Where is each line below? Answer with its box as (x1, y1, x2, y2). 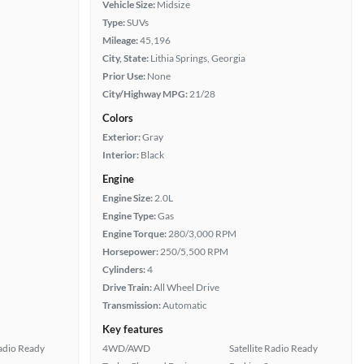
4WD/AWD (102, 342, 150, 354)
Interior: (102, 149, 139, 161)
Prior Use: (102, 70, 145, 82)
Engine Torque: (102, 227, 167, 240)
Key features (102, 323, 163, 336)
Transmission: (102, 299, 161, 311)
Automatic (162, 299, 207, 311)
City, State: (102, 52, 149, 64)
